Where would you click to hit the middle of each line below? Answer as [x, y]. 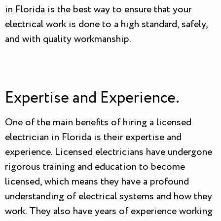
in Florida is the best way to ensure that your [98, 10]
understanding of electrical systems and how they [109, 196]
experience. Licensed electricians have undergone [109, 152]
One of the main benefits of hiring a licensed [98, 122]
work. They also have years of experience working [109, 211]
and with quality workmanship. [68, 39]
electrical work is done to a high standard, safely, [106, 25]
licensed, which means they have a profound [97, 182]
